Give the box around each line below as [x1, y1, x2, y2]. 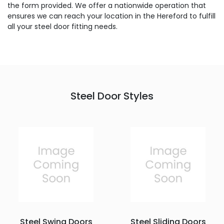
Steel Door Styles [70, 89, 153, 103]
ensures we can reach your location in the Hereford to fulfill [7, 11, 215, 21]
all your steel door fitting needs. [7, 21, 117, 31]
